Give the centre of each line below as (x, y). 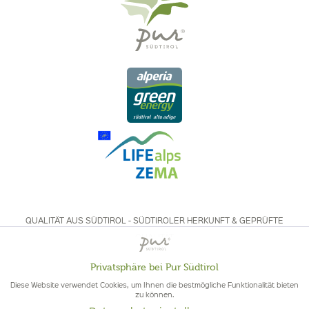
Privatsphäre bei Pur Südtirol (154, 268)
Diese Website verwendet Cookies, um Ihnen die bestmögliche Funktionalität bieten (154, 285)
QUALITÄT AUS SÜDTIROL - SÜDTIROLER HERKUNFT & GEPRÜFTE (154, 221)
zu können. (154, 295)
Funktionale (54, 276)
